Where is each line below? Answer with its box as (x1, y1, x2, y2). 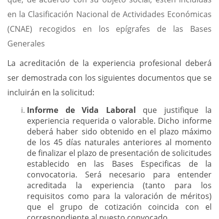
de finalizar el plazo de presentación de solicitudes (27, 148, 212, 158)
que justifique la (135, 105, 212, 115)
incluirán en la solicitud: (7, 87, 94, 98)
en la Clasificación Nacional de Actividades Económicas (7, 9, 212, 20)
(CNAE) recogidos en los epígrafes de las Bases (7, 23, 212, 34)
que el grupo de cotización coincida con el (27, 201, 212, 212)
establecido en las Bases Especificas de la (27, 158, 212, 169)
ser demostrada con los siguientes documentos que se (7, 72, 212, 83)
